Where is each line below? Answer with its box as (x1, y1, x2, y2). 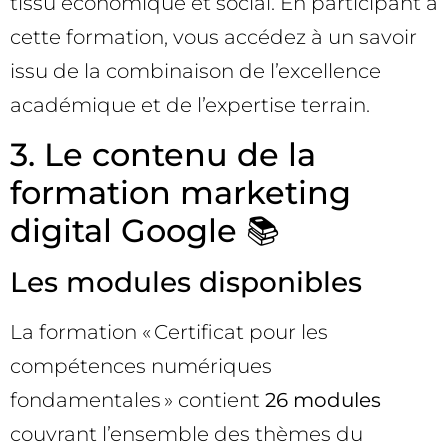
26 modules (265, 387, 381, 412)
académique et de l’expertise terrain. (10, 92, 370, 117)
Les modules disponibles (10, 264, 362, 299)
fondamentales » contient (10, 387, 265, 412)
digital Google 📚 (10, 210, 280, 250)
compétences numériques (10, 353, 272, 378)
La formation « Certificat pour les (10, 319, 328, 344)
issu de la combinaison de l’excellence (10, 58, 381, 83)
